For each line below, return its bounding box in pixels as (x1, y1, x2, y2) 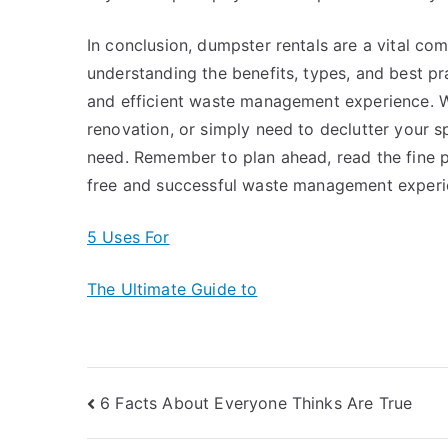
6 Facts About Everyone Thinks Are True (100, 392, 413, 413)
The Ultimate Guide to (87, 279, 258, 299)
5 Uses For (87, 227, 170, 247)
